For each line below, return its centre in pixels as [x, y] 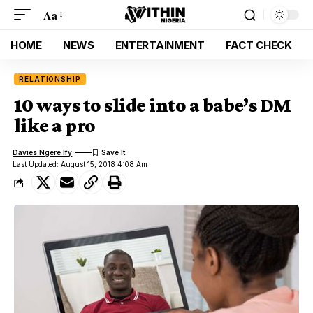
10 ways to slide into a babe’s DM [153, 105]
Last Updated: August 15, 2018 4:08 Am [80, 164]
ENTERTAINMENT [160, 45]
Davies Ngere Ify [43, 152]
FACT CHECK [259, 45]
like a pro [55, 125]
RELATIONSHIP [50, 79]
